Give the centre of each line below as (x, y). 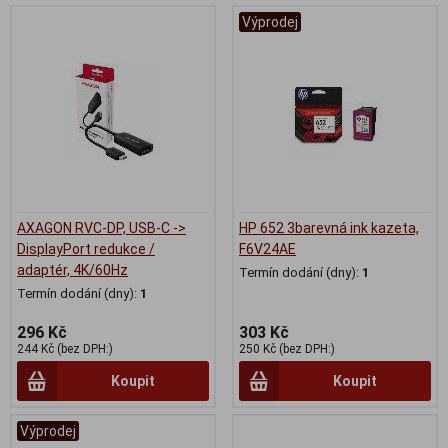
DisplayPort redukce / (86, 248)
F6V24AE (267, 248)
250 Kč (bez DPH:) (287, 348)
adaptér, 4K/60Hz (72, 269)
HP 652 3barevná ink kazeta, (329, 227)
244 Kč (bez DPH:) (65, 348)
